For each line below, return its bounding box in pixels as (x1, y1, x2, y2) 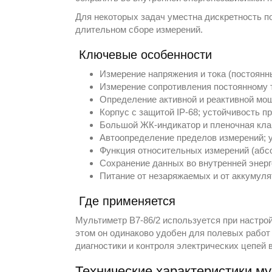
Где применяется (79, 194, 176, 208)
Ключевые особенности (79, 47, 212, 61)
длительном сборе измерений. (75, 24, 203, 35)
